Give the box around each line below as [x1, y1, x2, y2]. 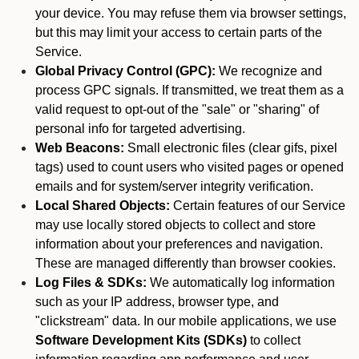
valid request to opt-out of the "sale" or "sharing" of [35, 103, 319, 116]
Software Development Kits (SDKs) [35, 333, 247, 347]
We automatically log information [147, 276, 335, 289]
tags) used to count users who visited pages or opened [35, 160, 344, 174]
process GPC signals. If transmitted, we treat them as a [35, 83, 344, 97]
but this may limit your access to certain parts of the [35, 26, 322, 39]
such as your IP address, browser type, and [35, 295, 279, 309]
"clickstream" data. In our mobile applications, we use [35, 314, 337, 328]
